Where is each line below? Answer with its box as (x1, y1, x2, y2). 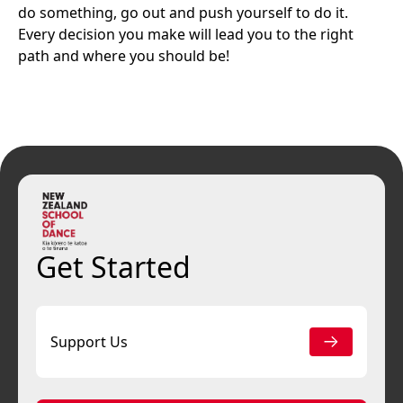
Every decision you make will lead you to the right (18, 24, 354, 44)
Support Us (50, 332, 128, 352)
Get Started (36, 247, 191, 286)
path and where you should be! (18, 46, 229, 66)
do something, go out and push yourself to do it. (18, 3, 348, 22)
